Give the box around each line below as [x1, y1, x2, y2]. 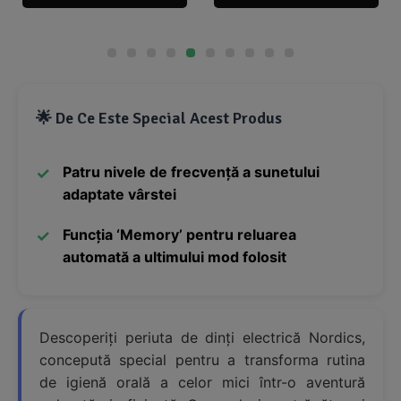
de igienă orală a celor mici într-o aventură [39, 373, 365, 392]
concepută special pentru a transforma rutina [39, 351, 365, 370]
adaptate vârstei [63, 185, 176, 204]
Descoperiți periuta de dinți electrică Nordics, [39, 328, 365, 347]
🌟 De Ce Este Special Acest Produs [36, 108, 282, 129]
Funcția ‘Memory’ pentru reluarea [63, 226, 296, 244]
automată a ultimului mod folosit [63, 248, 286, 267]
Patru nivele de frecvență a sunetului [63, 163, 320, 182]
